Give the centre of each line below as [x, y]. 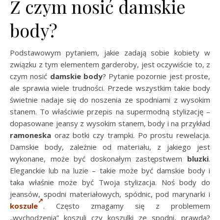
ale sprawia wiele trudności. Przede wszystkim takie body [110, 88]
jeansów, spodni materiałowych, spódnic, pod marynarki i [110, 194]
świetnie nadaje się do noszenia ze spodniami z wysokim [110, 99]
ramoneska [30, 135]
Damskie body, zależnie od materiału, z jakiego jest [110, 147]
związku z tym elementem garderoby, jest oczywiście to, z [110, 64]
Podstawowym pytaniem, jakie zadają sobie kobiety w [110, 52]
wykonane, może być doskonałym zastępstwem [98, 158]
